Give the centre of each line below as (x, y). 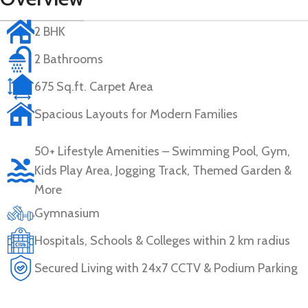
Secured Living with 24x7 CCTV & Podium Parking (166, 268)
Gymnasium (67, 213)
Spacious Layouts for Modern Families (136, 114)
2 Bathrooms (69, 59)
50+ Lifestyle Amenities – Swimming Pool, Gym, (162, 151)
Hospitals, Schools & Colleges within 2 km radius (162, 240)
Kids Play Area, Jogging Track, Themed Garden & (163, 170)
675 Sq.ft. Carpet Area (94, 86)
